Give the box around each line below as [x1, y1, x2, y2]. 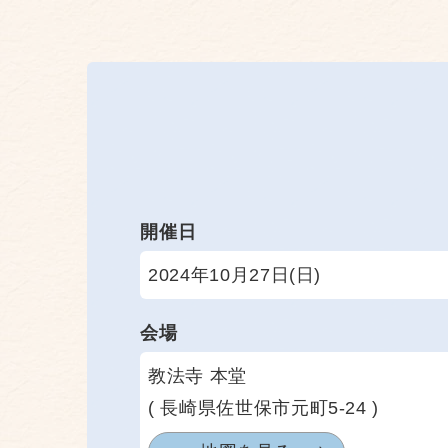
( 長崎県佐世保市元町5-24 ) [148, 397, 380, 418]
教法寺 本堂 [148, 365, 247, 386]
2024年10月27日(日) [148, 264, 322, 285]
